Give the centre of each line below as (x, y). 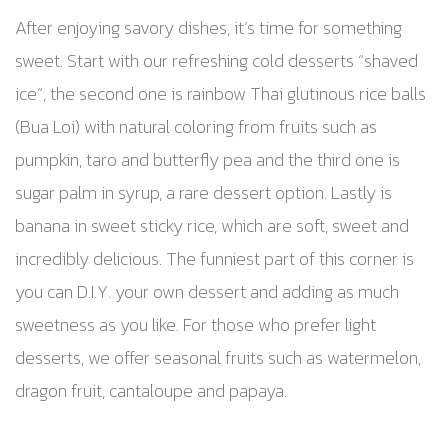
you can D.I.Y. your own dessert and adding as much (207, 292)
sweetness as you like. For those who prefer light (195, 325)
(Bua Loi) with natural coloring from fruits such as (196, 127)
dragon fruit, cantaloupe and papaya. (151, 391)
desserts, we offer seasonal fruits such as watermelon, (218, 358)
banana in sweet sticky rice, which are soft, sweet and (212, 226)
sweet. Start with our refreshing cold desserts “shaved (216, 61)
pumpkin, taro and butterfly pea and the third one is (207, 160)
